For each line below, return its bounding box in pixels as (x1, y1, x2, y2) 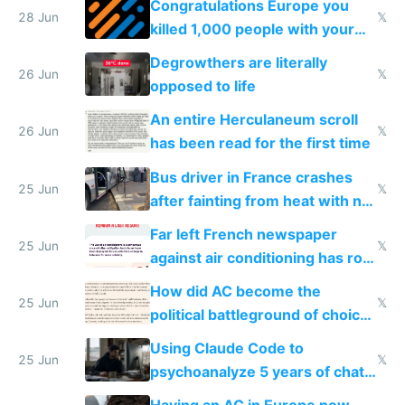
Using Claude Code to (149, 339, 304, 358)
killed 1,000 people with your (149, 20, 354, 38)
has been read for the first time (149, 134, 371, 153)
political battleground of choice (149, 305, 369, 324)
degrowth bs (149, 43, 240, 61)
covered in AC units (149, 271, 288, 290)
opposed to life (149, 77, 256, 96)
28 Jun (18, 10, 59, 24)
